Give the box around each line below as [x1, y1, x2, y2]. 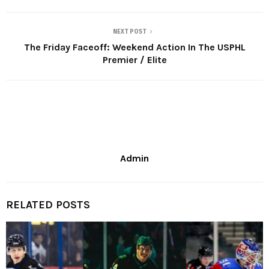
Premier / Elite [102, 53, 167, 65]
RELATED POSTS [6, 198, 90, 211]
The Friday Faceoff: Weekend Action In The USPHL [23, 41, 246, 53]
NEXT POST [113, 28, 147, 35]
